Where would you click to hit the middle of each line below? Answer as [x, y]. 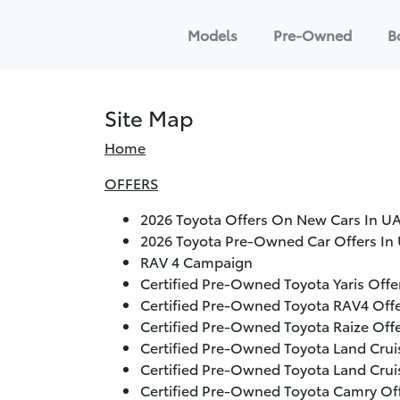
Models [212, 34]
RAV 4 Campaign [196, 262]
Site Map [149, 117]
